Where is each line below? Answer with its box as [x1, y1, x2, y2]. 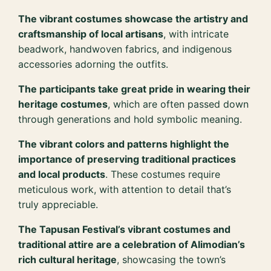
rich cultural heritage [18, 253, 117, 266]
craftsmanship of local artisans [18, 27, 164, 40]
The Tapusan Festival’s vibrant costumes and [18, 223, 231, 235]
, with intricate [163, 27, 229, 40]
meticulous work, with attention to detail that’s [18, 183, 232, 195]
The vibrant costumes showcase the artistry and [18, 12, 249, 25]
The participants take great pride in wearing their [18, 82, 251, 95]
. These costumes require [105, 168, 221, 180]
